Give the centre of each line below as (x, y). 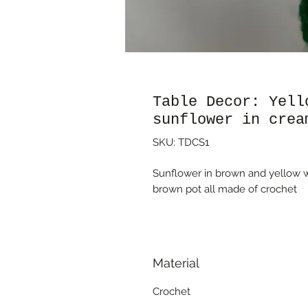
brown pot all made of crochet (225, 189)
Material (176, 263)
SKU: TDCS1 (181, 142)
